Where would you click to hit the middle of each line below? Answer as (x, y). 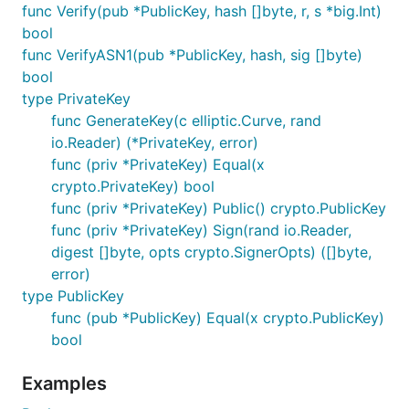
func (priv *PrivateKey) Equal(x (158, 164)
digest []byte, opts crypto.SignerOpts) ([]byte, (211, 252)
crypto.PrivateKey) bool (133, 186)
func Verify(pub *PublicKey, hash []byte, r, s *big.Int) (202, 11)
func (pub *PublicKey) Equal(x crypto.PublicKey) (218, 318)
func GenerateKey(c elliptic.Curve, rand (186, 121)
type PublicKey (73, 296)
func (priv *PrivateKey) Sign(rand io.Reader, (201, 230)
